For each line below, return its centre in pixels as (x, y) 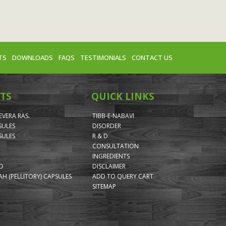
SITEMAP (104, 186)
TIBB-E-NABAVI (113, 116)
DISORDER (107, 126)
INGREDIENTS (111, 156)
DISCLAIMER (109, 166)
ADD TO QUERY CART (123, 176)
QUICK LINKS (123, 96)
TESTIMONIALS (103, 57)
